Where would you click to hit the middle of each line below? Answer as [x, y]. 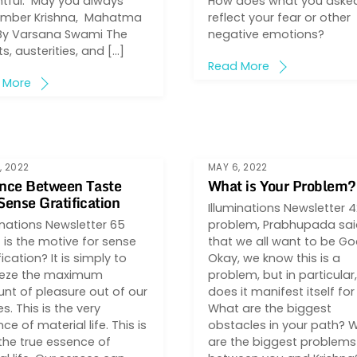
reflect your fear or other [279, 18]
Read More [238, 67]
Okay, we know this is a [274, 259]
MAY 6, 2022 [237, 167]
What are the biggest [269, 309]
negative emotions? [266, 35]
